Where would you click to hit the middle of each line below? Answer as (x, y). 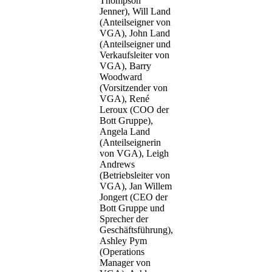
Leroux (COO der (134, 110)
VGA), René (124, 99)
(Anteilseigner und (135, 44)
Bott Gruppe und (132, 208)
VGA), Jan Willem (135, 186)
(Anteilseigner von (135, 22)
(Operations (122, 252)
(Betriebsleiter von (134, 175)
